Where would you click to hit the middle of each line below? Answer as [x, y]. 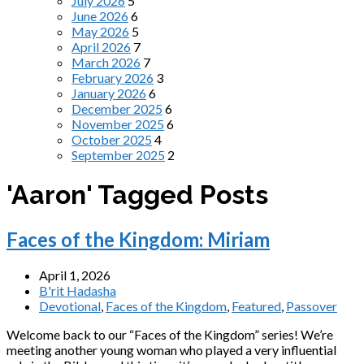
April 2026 [101, 47]
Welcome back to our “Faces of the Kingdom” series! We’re [170, 334]
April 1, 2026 [75, 275]
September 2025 [118, 155]
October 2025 [112, 139]
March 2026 [106, 62]
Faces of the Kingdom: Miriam [138, 239]
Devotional [70, 305]
